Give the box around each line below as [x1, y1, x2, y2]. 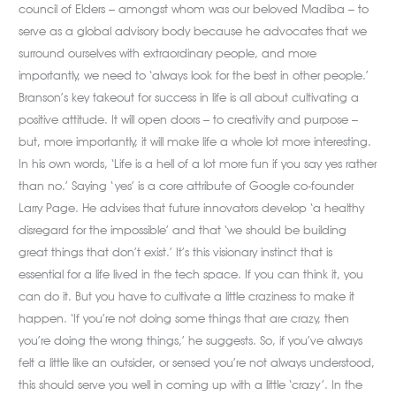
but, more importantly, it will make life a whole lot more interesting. [19, 133, 372, 148]
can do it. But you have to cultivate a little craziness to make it [19, 288, 355, 303]
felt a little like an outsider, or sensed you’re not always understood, [19, 354, 376, 369]
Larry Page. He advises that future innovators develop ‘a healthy [19, 200, 365, 215]
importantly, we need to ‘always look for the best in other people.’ [19, 67, 369, 82]
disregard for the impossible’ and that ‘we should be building [19, 222, 347, 237]
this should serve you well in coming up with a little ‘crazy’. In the [19, 377, 363, 392]
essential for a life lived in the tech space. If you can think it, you [19, 266, 364, 281]
